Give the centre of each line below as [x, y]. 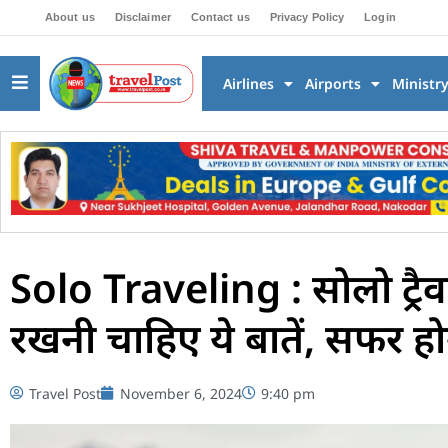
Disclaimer [142, 17]
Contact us [220, 17]
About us [70, 17]
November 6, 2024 [181, 393]
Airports [332, 83]
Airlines [248, 83]
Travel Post [65, 393]
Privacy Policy [307, 17]
